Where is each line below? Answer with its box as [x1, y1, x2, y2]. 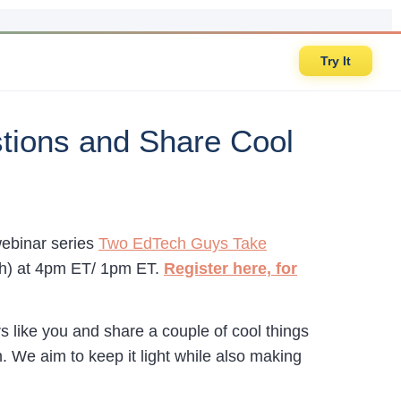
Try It [320, 54, 351, 68]
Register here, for [164, 260, 297, 277]
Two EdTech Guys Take [98, 235, 267, 252]
